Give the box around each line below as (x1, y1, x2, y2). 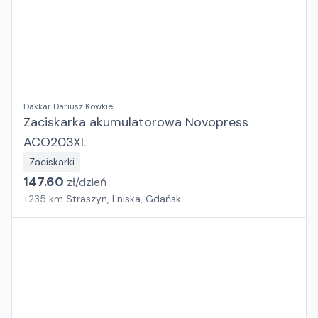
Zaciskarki (29, 155, 75, 168)
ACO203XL (23, 133, 87, 150)
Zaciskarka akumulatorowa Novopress (23, 114, 248, 131)
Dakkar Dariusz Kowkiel (23, 101, 115, 112)
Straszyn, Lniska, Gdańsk (66, 192, 181, 205)
